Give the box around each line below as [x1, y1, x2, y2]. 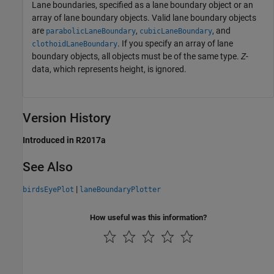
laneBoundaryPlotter [80, 185, 161, 194]
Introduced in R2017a [23, 135, 106, 146]
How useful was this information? [90, 213, 207, 223]
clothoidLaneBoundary [32, 40, 117, 49]
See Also [23, 160, 73, 175]
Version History [23, 111, 111, 126]
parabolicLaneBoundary [46, 27, 136, 36]
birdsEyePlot [23, 185, 74, 194]
